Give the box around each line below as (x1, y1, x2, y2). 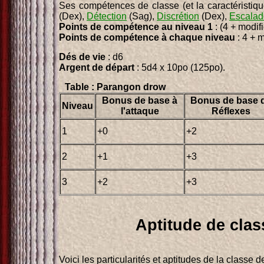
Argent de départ (59, 62, 134, 72)
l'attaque (120, 105, 159, 116)
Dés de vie (59, 51, 105, 62)
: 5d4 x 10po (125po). (134, 62, 225, 72)
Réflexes (212, 105, 250, 116)
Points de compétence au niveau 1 (59, 21, 213, 32)
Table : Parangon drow (65, 81, 166, 92)
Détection (87, 11, 127, 21)
